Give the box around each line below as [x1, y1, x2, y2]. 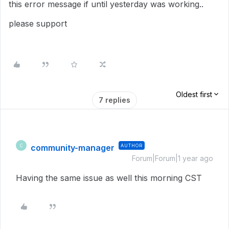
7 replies [99, 96, 130, 104]
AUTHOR [121, 143, 143, 148]
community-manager [31, 143, 114, 153]
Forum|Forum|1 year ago [132, 154, 213, 163]
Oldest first [176, 90, 212, 99]
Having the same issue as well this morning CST [16, 173, 202, 183]
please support [9, 18, 67, 29]
